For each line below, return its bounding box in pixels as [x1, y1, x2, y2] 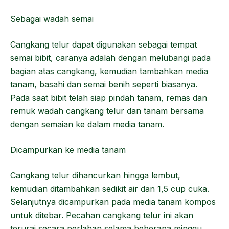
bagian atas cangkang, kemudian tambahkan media [10, 66, 208, 76]
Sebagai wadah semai [10, 14, 94, 24]
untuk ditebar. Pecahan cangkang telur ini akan [10, 210, 193, 220]
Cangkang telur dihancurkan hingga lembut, [10, 170, 180, 180]
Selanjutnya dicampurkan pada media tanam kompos [10, 197, 216, 207]
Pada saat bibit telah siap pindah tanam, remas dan [10, 93, 207, 103]
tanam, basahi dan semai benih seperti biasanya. [10, 79, 197, 89]
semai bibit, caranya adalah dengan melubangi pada [10, 53, 211, 63]
